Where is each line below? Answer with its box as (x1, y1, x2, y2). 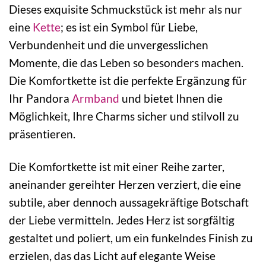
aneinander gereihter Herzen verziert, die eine (9, 177, 241, 191)
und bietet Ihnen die (119, 91, 223, 106)
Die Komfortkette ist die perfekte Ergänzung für (9, 74, 247, 88)
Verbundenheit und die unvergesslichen (9, 38, 208, 52)
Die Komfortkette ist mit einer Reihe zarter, (9, 159, 224, 173)
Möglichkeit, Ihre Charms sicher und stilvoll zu (9, 109, 239, 123)
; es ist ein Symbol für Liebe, (61, 20, 198, 34)
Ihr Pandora (9, 91, 72, 106)
